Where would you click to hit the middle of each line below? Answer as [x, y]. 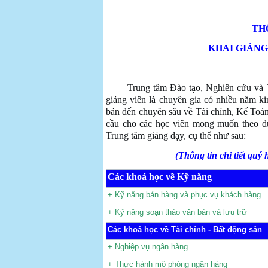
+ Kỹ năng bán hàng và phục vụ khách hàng [184, 195]
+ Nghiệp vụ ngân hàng [148, 247]
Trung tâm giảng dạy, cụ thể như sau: [176, 135]
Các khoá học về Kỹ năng [160, 177]
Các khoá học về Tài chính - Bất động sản [185, 229]
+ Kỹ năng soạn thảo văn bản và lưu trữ [177, 212]
